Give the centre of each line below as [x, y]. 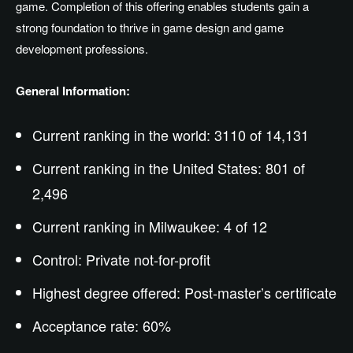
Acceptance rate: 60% [102, 326]
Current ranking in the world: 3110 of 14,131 [171, 135]
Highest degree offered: [108, 293]
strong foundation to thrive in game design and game [150, 28]
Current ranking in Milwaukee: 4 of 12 [150, 227]
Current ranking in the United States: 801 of [169, 168]
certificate [304, 293]
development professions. [82, 49]
